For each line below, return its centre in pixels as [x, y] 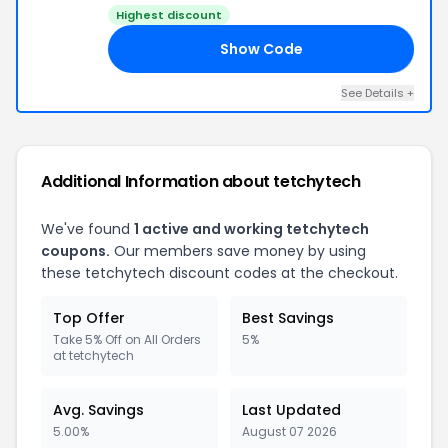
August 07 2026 [289, 431]
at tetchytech [93, 355]
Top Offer [89, 318]
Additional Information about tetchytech [201, 181]
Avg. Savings [98, 410]
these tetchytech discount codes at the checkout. [219, 273]
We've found [87, 229]
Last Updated [291, 410]
